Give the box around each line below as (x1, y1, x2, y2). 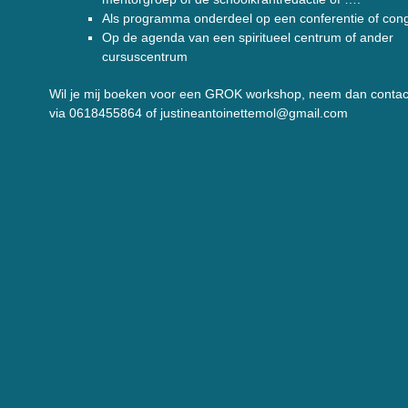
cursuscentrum (102, 49, 188, 64)
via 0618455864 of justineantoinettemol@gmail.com (49, 106, 348, 120)
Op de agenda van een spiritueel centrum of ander (102, 30, 393, 45)
